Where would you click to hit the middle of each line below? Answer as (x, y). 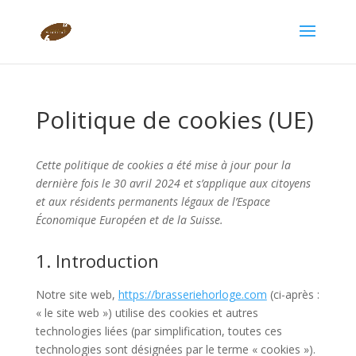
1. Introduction (97, 261)
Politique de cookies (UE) (174, 120)
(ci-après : (293, 294)
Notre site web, (77, 294)
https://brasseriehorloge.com (192, 294)
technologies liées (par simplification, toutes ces (159, 331)
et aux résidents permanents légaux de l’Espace (153, 201)
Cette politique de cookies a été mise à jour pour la (163, 165)
